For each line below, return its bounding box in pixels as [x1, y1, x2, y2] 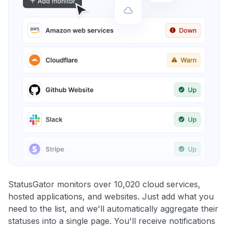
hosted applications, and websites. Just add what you [8, 191, 214, 202]
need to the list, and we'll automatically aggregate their [8, 204, 218, 214]
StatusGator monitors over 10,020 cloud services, [8, 179, 201, 190]
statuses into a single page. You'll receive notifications [8, 216, 215, 226]
